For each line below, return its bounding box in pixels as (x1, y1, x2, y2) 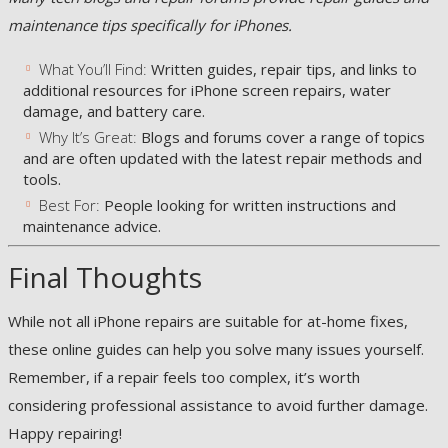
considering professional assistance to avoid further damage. (8, 394, 428, 415)
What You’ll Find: (38, 59, 147, 79)
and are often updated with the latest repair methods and (23, 148, 422, 168)
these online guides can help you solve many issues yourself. (8, 338, 424, 359)
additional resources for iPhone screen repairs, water (23, 80, 391, 100)
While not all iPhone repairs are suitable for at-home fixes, (8, 310, 408, 331)
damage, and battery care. (23, 101, 205, 121)
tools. (23, 169, 61, 189)
